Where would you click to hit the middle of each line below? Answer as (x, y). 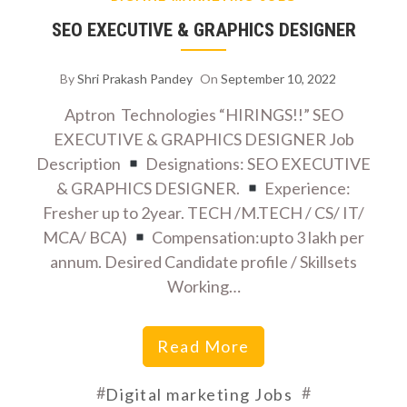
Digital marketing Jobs (199, 394)
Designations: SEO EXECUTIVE (256, 164)
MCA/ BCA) (87, 237)
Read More (203, 346)
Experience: (306, 188)
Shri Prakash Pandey (135, 78)
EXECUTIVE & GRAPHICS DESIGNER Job (203, 139)
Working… (203, 286)
